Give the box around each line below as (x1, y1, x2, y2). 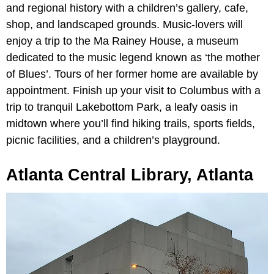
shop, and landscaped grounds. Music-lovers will (6, 18, 243, 31)
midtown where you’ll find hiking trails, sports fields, (6, 117, 255, 130)
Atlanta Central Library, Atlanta (6, 165, 253, 184)
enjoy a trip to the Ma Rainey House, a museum (6, 34, 239, 47)
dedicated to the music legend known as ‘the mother (6, 51, 260, 64)
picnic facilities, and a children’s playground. (6, 133, 220, 146)
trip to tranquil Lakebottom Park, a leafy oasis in (6, 100, 238, 113)
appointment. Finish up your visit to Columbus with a (6, 84, 261, 97)
